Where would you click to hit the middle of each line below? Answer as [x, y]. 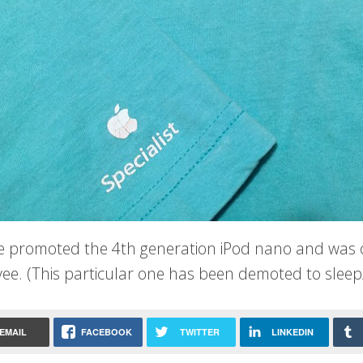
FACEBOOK [106, 331]
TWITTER [199, 331]
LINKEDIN [293, 331]
